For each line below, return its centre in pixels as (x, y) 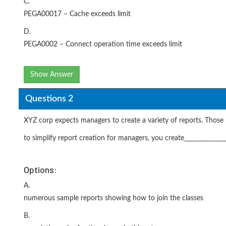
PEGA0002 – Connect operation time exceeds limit (103, 44)
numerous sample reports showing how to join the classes (114, 198)
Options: (40, 169)
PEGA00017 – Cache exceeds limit (77, 14)
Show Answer (52, 75)
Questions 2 (49, 99)
